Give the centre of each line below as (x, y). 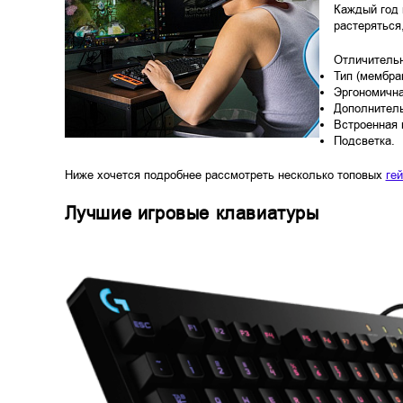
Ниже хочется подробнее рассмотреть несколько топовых (225, 175)
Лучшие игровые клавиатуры (192, 214)
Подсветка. (364, 141)
